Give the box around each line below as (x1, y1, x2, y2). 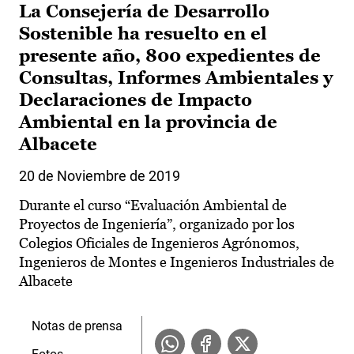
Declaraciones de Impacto (19, 90, 252, 111)
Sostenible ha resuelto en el (19, 24, 267, 44)
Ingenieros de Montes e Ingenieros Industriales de (19, 254, 334, 271)
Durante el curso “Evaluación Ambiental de (19, 197, 287, 214)
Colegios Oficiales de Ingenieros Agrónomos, (19, 235, 299, 252)
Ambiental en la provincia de (19, 112, 277, 133)
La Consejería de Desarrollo (19, 2, 269, 22)
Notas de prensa (32, 318, 122, 334)
